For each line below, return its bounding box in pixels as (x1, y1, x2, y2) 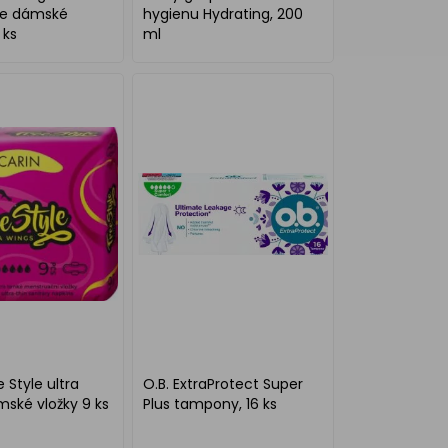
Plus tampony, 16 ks (143, 394, 278, 414)
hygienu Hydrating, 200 (143, 4, 304, 24)
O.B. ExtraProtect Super (143, 374, 304, 394)
